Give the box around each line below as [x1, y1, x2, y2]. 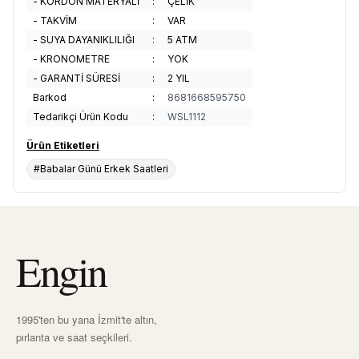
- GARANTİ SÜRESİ [33, 72, 120, 84]
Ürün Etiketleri [26, 139, 99, 151]
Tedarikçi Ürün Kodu [33, 111, 128, 123]
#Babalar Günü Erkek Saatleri [34, 163, 168, 175]
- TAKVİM [33, 14, 77, 26]
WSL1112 [167, 111, 206, 123]
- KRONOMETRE [33, 53, 110, 65]
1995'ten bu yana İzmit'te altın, [16, 312, 157, 327]
